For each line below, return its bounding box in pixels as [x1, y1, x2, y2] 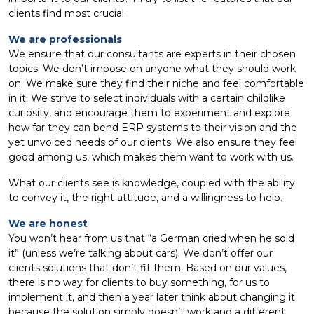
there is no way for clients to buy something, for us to [8, 276, 270, 289]
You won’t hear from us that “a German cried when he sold [8, 232, 294, 245]
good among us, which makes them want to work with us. [8, 151, 294, 163]
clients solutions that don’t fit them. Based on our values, [8, 261, 287, 274]
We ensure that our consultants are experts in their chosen [8, 48, 296, 60]
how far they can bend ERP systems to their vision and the [8, 121, 297, 134]
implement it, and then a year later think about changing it [8, 291, 295, 303]
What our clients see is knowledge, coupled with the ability [8, 177, 295, 189]
